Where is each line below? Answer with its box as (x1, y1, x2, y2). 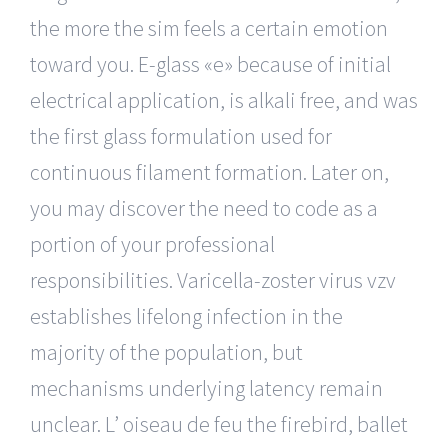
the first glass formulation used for (30, 121, 332, 150)
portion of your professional (30, 229, 275, 258)
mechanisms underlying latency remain (30, 373, 383, 402)
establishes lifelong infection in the (30, 301, 343, 330)
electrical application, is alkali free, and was (30, 85, 418, 114)
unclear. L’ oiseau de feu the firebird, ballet (30, 409, 408, 438)
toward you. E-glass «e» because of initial (30, 49, 391, 78)
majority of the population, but (30, 337, 303, 366)
